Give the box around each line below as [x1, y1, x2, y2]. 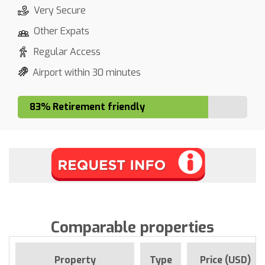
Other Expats [34, 24, 89, 37]
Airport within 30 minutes [33, 66, 141, 79]
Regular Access [34, 45, 101, 58]
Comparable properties [51, 216, 214, 238]
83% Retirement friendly [30, 100, 145, 113]
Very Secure [34, 4, 86, 17]
